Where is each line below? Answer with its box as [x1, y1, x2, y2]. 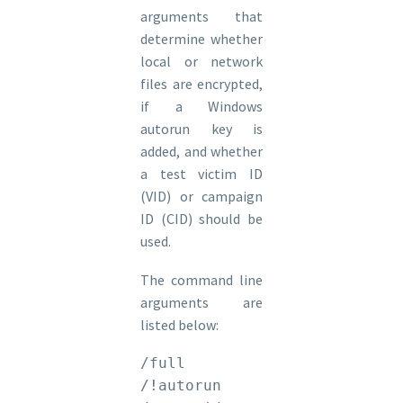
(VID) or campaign [140, 186, 263, 205]
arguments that [140, 6, 263, 25]
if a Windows [140, 96, 263, 115]
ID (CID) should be [140, 209, 263, 228]
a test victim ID [140, 164, 263, 183]
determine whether [140, 29, 263, 48]
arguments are [140, 292, 263, 311]
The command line [140, 270, 263, 289]
